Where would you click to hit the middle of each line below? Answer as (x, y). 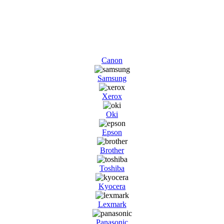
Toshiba (112, 168)
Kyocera (112, 186)
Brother (112, 150)
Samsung (112, 78)
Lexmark (112, 204)
